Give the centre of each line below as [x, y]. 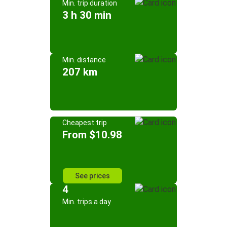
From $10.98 [92, 135]
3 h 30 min [87, 15]
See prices [92, 176]
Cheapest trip [85, 123]
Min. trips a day [87, 202]
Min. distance [84, 60]
